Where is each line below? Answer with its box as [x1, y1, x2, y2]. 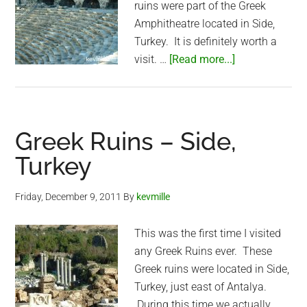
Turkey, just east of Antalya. [134, 280, 267, 293]
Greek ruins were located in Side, [134, 262, 290, 275]
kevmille [136, 191, 171, 202]
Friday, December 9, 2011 [15, 191, 122, 202]
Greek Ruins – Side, [15, 127, 237, 156]
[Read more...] [169, 53, 236, 66]
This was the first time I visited [134, 227, 282, 240]
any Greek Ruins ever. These [134, 245, 273, 258]
